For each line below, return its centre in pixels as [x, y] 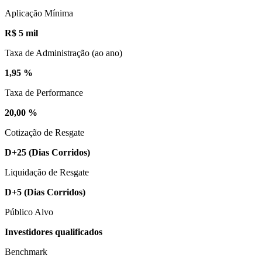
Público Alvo [29, 212]
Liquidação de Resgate [47, 172]
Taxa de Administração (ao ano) [63, 53]
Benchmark [26, 251]
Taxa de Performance [44, 92]
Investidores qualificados [54, 232]
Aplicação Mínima [39, 13]
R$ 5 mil [21, 33]
